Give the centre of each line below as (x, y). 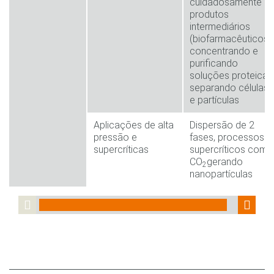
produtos (209, 15)
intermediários (220, 27)
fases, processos (227, 138)
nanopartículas (221, 174)
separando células (229, 88)
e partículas (215, 100)
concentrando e (224, 51)
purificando (214, 64)
